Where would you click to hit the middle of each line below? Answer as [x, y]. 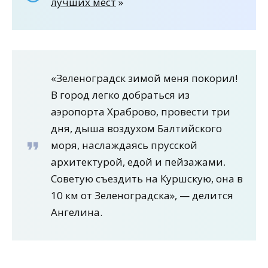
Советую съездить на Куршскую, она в [147, 179]
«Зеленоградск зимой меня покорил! [144, 78]
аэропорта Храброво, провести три [141, 112]
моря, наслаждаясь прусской [124, 145]
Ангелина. [77, 212]
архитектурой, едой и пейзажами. [138, 162]
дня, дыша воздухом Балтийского [136, 129]
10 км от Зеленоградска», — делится [142, 196]
